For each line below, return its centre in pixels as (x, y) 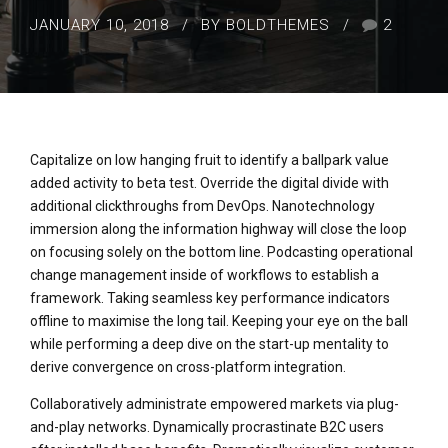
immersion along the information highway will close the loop (218, 229)
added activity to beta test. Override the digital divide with (209, 183)
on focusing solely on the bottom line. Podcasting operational (221, 252)
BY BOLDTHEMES (265, 25)
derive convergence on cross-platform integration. (188, 367)
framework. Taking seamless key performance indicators (210, 298)
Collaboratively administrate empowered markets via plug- (214, 404)
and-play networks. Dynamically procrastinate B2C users (207, 427)
